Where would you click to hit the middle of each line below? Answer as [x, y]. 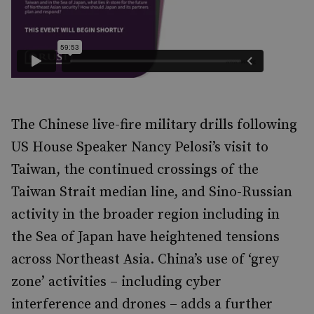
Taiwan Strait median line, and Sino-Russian [152, 192]
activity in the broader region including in [145, 215]
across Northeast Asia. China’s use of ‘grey [145, 260]
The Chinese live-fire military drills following [154, 125]
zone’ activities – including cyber [116, 282]
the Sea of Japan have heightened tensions [145, 237]
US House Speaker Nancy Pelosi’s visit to [140, 148]
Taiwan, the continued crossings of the [135, 170]
